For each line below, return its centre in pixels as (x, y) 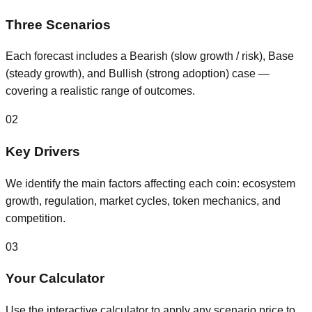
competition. (36, 218)
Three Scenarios (58, 24)
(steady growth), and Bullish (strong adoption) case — (138, 74)
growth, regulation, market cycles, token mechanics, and (143, 201)
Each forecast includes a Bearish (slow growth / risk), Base (150, 56)
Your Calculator (55, 279)
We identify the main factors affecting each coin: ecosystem (150, 183)
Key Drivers (43, 152)
